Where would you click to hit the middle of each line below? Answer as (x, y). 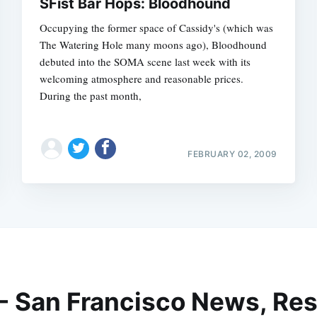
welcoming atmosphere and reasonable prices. (142, 79)
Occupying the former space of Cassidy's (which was (157, 28)
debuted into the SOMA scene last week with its (145, 62)
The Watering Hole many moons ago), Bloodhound (154, 45)
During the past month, (91, 96)
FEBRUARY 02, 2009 (232, 154)
